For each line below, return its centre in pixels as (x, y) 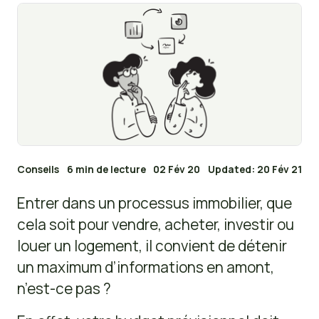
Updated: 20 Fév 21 (255, 169)
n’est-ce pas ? (64, 289)
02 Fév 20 (177, 169)
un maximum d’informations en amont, (145, 267)
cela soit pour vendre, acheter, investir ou (155, 225)
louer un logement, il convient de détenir (152, 246)
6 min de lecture (106, 169)
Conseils (38, 169)
